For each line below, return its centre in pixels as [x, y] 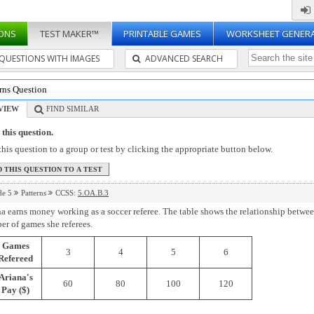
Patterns [35, 193]
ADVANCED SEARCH [183, 59]
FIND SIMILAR [73, 109]
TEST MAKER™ [69, 34]
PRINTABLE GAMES [162, 34]
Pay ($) [15, 289]
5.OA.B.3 [93, 193]
